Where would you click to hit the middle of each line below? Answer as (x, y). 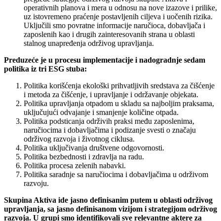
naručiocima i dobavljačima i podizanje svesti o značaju (110, 130)
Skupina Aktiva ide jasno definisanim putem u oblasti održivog (108, 200)
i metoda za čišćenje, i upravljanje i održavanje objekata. (111, 94)
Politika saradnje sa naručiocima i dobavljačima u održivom (116, 174)
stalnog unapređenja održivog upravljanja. (89, 43)
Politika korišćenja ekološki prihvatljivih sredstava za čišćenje (119, 85)
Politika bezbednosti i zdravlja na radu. (84, 156)
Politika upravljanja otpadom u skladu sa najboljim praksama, (119, 103)
